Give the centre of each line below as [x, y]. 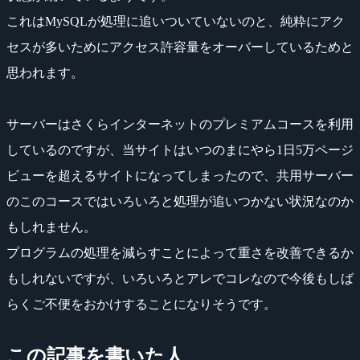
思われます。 [45, 72]
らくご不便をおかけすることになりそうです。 [141, 304]
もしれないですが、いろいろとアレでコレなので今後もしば [180, 278]
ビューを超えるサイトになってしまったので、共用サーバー [180, 175]
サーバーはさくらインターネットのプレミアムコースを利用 [180, 124]
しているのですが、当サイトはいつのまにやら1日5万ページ [180, 149]
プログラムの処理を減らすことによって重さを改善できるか [180, 252]
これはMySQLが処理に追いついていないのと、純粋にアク [176, 21]
